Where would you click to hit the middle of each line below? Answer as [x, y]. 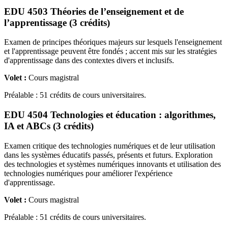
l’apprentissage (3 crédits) [57, 22]
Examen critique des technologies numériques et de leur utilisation [110, 146]
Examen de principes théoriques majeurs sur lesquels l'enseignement [113, 42]
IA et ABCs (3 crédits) [49, 126]
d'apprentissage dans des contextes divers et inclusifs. [89, 61]
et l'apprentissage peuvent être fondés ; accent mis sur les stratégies [110, 51]
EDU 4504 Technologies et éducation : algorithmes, [110, 115]
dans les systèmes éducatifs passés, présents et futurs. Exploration [108, 155]
